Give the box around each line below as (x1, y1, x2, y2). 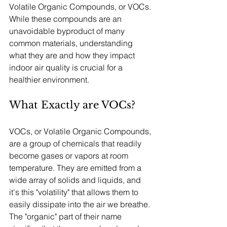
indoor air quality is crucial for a (9, 62, 125, 72)
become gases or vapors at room (9, 150, 130, 161)
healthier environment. (9, 74, 89, 85)
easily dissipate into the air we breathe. (9, 199, 152, 209)
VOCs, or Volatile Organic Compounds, (9, 126, 153, 136)
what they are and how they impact (9, 50, 137, 60)
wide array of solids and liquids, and (9, 175, 143, 185)
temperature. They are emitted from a (9, 163, 143, 173)
